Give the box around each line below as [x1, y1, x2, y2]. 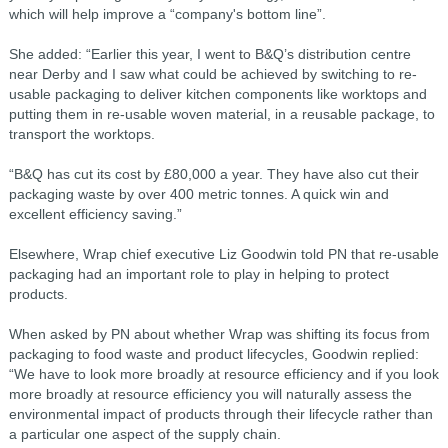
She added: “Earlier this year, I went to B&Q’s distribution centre [8, 46, 411, 62]
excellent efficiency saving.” [8, 206, 182, 222]
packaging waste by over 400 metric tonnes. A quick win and [8, 186, 389, 202]
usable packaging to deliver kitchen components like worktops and [8, 86, 427, 102]
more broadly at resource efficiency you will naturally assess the [8, 386, 412, 402]
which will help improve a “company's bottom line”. [8, 6, 326, 22]
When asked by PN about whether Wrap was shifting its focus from [8, 326, 430, 342]
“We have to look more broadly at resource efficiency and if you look [8, 366, 439, 382]
